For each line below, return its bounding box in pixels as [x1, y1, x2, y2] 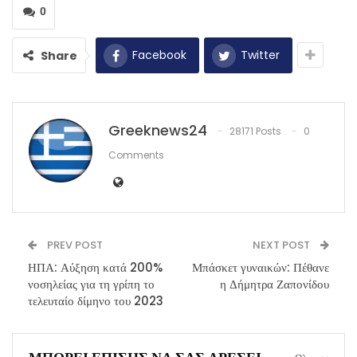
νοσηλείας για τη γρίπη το [28, 276, 155, 293]
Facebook [132, 47, 186, 64]
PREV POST [45, 237, 103, 253]
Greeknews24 [108, 120, 207, 141]
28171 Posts [229, 124, 281, 139]
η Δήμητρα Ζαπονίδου [220, 276, 329, 293]
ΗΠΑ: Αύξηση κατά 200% [28, 259, 163, 277]
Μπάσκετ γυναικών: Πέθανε [192, 259, 329, 277]
